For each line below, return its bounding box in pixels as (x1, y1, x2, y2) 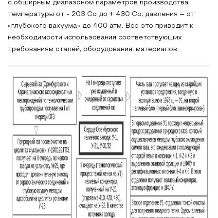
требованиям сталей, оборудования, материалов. (8, 46, 179, 53)
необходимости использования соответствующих (8, 35, 182, 41)
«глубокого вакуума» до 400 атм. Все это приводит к (8, 23, 194, 29)
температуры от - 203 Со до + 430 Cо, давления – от (8, 11, 195, 18)
